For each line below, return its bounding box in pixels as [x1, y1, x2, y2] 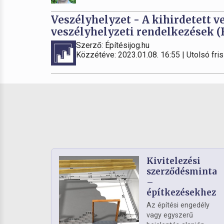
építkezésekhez [146, 187, 216, 198]
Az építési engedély [146, 201, 209, 209]
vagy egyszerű [146, 211, 193, 219]
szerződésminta [146, 166, 217, 177]
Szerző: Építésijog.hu [76, 40, 149, 50]
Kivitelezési [146, 155, 200, 166]
